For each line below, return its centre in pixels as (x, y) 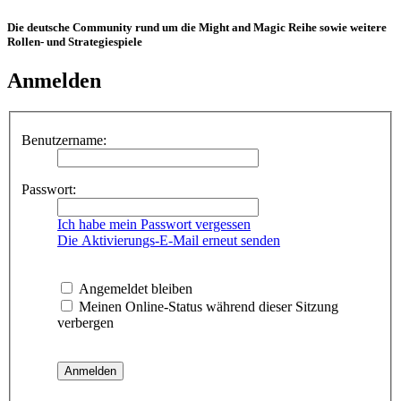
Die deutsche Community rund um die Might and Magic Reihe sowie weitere (197, 28)
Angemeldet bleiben (134, 288)
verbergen (85, 322)
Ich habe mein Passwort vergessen (154, 224)
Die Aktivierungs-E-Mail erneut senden (169, 240)
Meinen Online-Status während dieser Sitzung (207, 306)
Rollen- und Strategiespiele (75, 42)
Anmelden (54, 81)
